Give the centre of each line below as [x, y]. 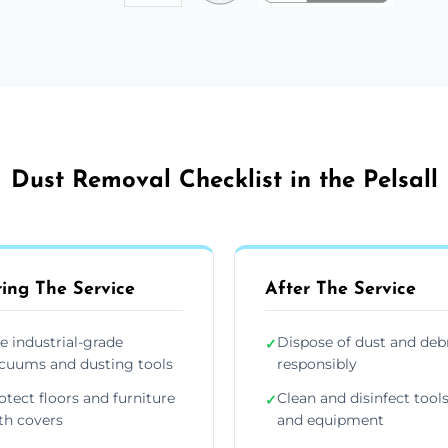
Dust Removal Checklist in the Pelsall [224, 180]
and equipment [330, 419]
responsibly [317, 363]
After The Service [340, 289]
